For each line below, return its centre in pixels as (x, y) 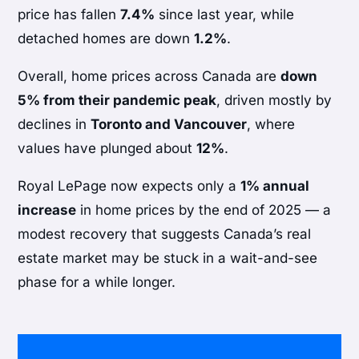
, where (271, 125)
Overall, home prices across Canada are (149, 77)
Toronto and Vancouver (169, 125)
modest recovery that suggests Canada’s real (165, 234)
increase (47, 210)
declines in (54, 125)
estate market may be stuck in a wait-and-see (168, 258)
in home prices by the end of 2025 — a (204, 210)
